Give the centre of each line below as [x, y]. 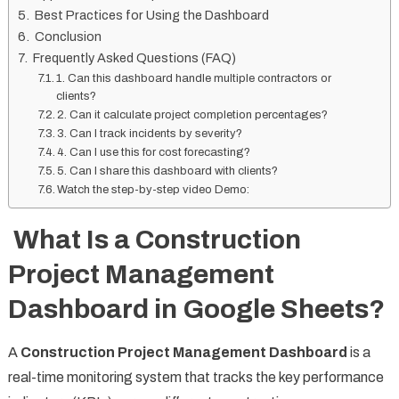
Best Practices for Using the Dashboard [150, 15]
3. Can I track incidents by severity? [150, 133]
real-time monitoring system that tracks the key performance [195, 377]
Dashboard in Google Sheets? [196, 309]
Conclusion [66, 36]
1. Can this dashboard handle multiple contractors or [194, 78]
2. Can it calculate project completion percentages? [193, 114]
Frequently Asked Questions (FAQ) [133, 57]
